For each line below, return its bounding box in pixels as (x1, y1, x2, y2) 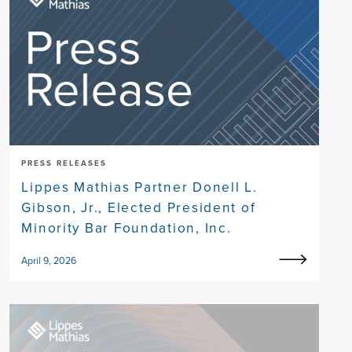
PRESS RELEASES (21, 157, 108, 170)
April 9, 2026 (21, 254, 77, 269)
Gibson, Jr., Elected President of (21, 197, 256, 218)
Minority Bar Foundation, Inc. (21, 218, 232, 239)
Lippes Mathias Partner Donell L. (21, 177, 258, 198)
